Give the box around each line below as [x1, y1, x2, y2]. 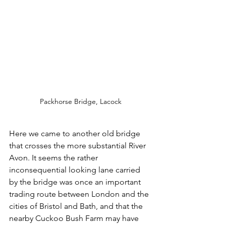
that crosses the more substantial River [9, 141, 148, 151]
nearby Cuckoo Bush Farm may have [9, 213, 141, 223]
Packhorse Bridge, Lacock [40, 97, 122, 106]
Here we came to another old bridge [9, 129, 142, 139]
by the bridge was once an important [9, 177, 143, 187]
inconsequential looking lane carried [9, 165, 142, 175]
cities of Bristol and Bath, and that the [9, 201, 145, 211]
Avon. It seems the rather [9, 153, 100, 163]
